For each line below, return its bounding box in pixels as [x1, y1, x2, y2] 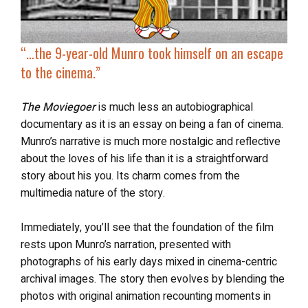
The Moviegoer [21, 98, 96, 115]
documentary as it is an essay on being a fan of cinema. [21, 115, 283, 133]
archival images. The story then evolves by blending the [21, 270, 285, 287]
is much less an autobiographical [96, 98, 253, 115]
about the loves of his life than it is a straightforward [21, 150, 268, 167]
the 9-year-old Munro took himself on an [39, 42, 247, 63]
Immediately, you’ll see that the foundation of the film [21, 219, 274, 236]
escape [247, 42, 283, 63]
